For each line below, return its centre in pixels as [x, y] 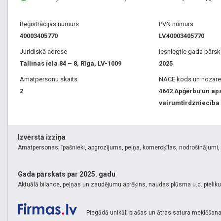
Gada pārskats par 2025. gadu [67, 174]
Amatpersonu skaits [49, 79]
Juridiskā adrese [43, 52]
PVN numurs [176, 24]
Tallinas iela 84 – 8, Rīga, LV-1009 [71, 63]
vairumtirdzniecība [189, 103]
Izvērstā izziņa [42, 137]
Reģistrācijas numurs [49, 24]
